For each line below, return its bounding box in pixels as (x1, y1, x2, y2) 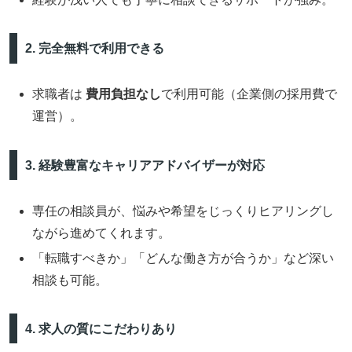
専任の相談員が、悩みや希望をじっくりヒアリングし (32, 204, 335, 218)
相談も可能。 (32, 273, 108, 287)
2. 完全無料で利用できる (24, 41, 164, 55)
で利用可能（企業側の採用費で (161, 87, 338, 101)
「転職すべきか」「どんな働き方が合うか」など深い (32, 251, 335, 265)
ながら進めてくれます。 (32, 226, 171, 240)
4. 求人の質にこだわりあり (24, 321, 177, 335)
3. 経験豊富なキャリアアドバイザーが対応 (24, 158, 265, 172)
